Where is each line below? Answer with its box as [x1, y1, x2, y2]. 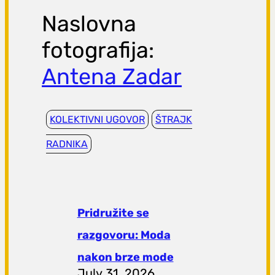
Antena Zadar [42, 63, 182, 90]
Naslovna [42, 10, 137, 37]
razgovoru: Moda [77, 228, 171, 242]
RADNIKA [46, 138, 88, 150]
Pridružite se [77, 206, 149, 220]
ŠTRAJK [155, 114, 193, 126]
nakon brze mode [77, 250, 174, 264]
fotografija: [42, 37, 155, 64]
